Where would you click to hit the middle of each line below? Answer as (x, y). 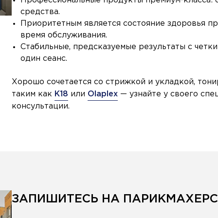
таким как (33, 94)
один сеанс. (44, 59)
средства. (40, 12)
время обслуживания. (64, 36)
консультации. (41, 107)
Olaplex (103, 94)
